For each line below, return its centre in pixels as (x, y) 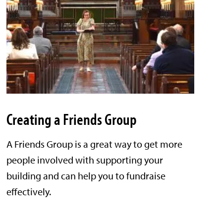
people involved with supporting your (85, 160)
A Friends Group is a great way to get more (95, 144)
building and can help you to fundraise (86, 176)
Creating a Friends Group (72, 119)
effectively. (29, 192)
